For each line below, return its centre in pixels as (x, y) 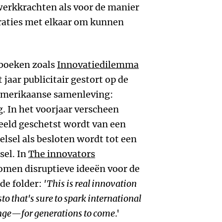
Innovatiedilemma (98, 65)
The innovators (62, 154)
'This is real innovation (90, 184)
